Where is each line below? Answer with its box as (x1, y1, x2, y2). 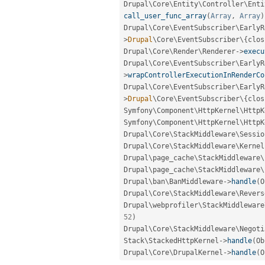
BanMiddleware (169, 177, 223, 186)
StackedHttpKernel (148, 236, 219, 245)
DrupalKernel (173, 248, 223, 257)
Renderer (202, 47, 235, 56)
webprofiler (153, 201, 198, 209)
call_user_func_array (124, 11, 206, 20)
